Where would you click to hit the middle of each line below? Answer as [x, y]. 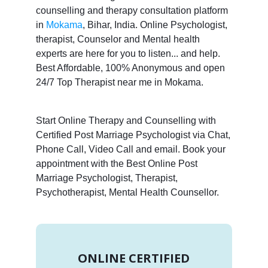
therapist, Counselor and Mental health [118, 39]
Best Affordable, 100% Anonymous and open [130, 68]
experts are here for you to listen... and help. [128, 53]
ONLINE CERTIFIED [134, 258]
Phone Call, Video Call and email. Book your [130, 149]
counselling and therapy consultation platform [132, 10]
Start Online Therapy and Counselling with [126, 120]
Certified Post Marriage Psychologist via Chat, [133, 135]
